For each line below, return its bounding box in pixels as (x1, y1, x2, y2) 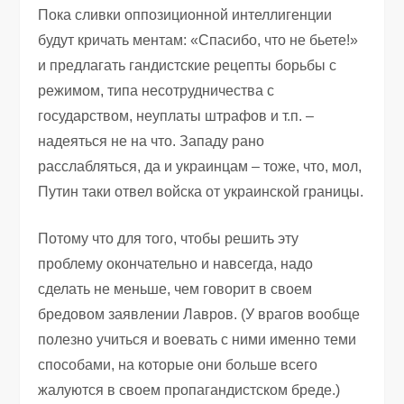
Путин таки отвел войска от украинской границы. (38, 183, 364, 199)
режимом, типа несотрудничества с (38, 82, 275, 98)
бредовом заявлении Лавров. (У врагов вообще (38, 306, 361, 322)
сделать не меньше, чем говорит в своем (38, 280, 313, 297)
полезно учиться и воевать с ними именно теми (38, 331, 357, 347)
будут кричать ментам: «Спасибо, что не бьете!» (38, 32, 359, 48)
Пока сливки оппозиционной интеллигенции (38, 6, 333, 23)
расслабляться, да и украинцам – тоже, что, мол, (38, 158, 363, 174)
